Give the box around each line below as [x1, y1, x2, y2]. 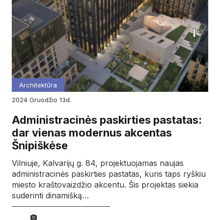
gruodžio [34, 96, 59, 104]
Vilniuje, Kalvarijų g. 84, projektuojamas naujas [12, 158, 184, 168]
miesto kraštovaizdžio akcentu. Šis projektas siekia [12, 179, 198, 190]
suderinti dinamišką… [12, 190, 89, 200]
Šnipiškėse [12, 139, 68, 152]
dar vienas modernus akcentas [12, 126, 172, 139]
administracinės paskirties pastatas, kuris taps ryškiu [12, 168, 206, 179]
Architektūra [19, 81, 57, 89]
